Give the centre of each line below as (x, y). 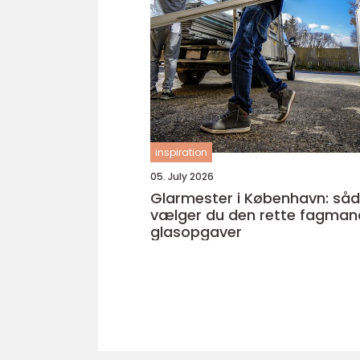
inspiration (181, 152)
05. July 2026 (182, 176)
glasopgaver (196, 232)
